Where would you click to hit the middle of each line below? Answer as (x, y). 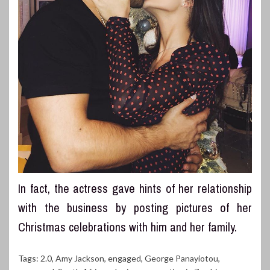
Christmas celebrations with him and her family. (127, 227)
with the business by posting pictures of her (135, 208)
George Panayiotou (181, 259)
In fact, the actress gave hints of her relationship (135, 189)
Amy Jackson (80, 259)
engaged (124, 259)
